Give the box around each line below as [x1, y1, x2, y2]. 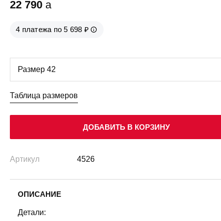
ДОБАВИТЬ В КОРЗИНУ [83, 122, 170, 131]
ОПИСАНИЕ [18, 189, 61, 198]
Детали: [18, 208, 46, 217]
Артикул [10, 154, 39, 163]
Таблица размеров [10, 91, 78, 100]
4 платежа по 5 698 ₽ [16, 25, 89, 34]
